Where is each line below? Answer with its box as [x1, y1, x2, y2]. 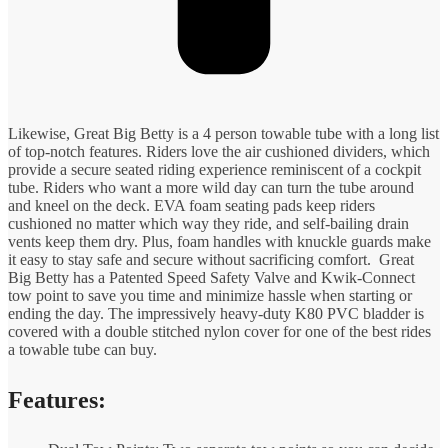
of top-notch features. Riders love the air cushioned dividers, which [8, 143, 430, 161]
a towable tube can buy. [8, 341, 157, 359]
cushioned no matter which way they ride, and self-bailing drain [8, 215, 409, 233]
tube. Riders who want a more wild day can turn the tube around [8, 179, 414, 197]
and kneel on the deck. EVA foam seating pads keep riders [8, 197, 375, 215]
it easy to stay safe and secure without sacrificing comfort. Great [8, 251, 414, 269]
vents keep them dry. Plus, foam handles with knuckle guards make [8, 233, 431, 251]
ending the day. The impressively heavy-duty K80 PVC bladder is [8, 305, 424, 323]
